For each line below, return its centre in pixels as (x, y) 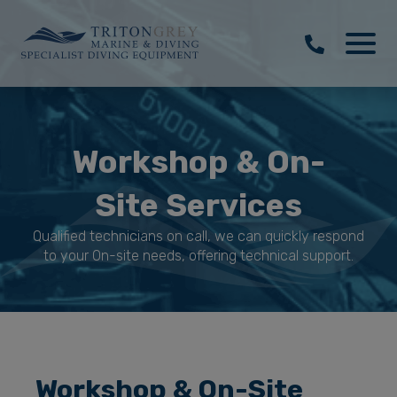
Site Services (198, 205)
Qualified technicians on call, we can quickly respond (198, 236)
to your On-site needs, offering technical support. (198, 255)
